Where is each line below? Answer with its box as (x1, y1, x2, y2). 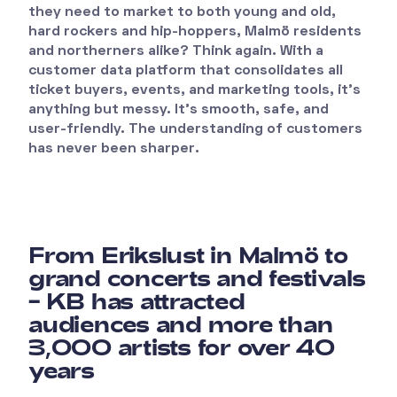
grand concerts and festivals (28, 264, 366, 291)
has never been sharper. (28, 142, 199, 155)
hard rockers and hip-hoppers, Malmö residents (28, 25, 362, 38)
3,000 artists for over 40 (28, 333, 335, 360)
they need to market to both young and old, (28, 5, 336, 19)
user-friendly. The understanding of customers (28, 122, 362, 136)
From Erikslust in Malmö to (28, 241, 348, 268)
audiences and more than (28, 310, 333, 337)
